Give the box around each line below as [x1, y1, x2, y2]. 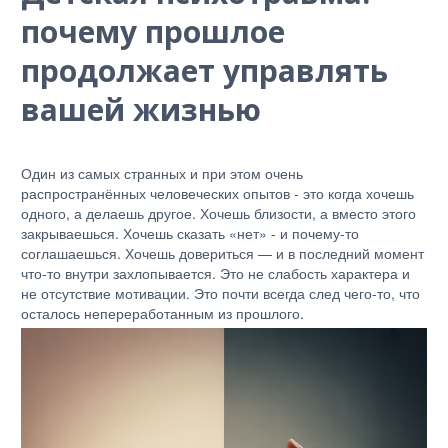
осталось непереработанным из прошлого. [21, 303, 308, 323]
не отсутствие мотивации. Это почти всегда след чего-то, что [21, 283, 420, 303]
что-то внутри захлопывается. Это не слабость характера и [21, 263, 410, 283]
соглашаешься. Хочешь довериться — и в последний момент [21, 243, 424, 263]
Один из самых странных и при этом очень [21, 163, 303, 183]
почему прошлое [21, 11, 285, 52]
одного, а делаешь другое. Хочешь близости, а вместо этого [21, 203, 416, 223]
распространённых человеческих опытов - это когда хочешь [21, 183, 414, 203]
